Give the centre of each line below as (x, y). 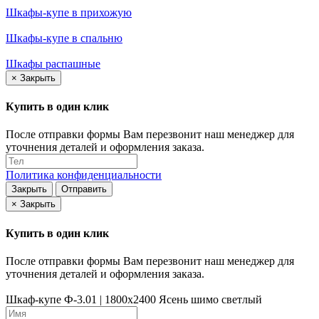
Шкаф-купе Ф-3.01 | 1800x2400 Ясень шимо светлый (134, 299)
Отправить (84, 189)
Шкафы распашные (53, 63)
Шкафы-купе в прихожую (69, 12)
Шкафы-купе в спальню (64, 38)
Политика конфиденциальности (84, 175)
